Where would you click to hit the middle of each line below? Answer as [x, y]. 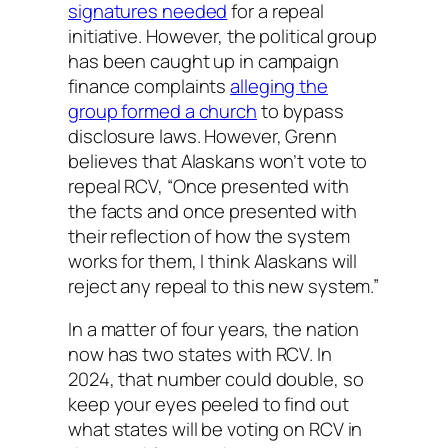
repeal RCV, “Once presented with [208, 185]
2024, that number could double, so [216, 379]
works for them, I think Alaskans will [213, 260]
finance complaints [149, 85]
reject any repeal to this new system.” [224, 285]
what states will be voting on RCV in [215, 429]
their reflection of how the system [209, 235]
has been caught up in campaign [203, 60]
